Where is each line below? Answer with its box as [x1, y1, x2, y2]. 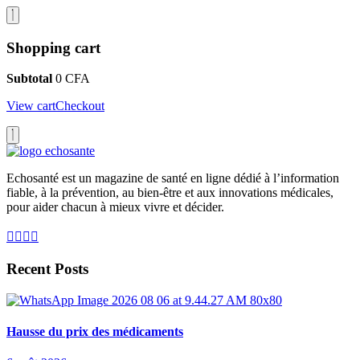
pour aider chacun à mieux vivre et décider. [6, 200, 224, 215]
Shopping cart [6, 39, 100, 56]
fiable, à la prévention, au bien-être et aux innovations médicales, [6, 186, 333, 200]
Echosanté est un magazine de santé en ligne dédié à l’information [6, 171, 339, 186]
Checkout [55, 99, 104, 113]
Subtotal [6, 72, 52, 86]
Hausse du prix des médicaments [6, 325, 183, 339]
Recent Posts [6, 260, 88, 278]
